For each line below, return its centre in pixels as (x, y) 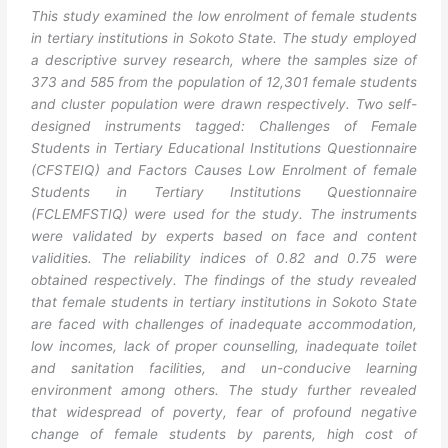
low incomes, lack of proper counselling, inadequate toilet (224, 346)
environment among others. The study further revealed (224, 390)
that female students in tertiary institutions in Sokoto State (224, 302)
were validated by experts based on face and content (224, 236)
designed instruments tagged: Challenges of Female (224, 126)
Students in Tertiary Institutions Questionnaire (224, 192)
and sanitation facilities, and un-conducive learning (224, 368)
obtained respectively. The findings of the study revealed (224, 280)
